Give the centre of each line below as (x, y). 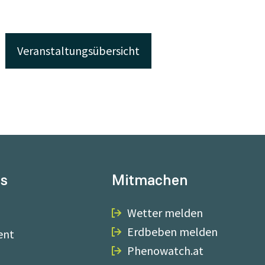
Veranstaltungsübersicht (78, 51)
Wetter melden (165, 213)
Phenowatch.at (165, 251)
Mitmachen (150, 180)
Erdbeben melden (172, 232)
